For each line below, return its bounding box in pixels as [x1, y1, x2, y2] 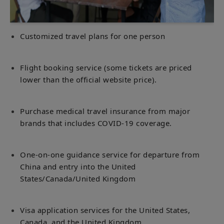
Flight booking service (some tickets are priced [20, 62, 192, 72]
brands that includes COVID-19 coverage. [20, 117, 172, 128]
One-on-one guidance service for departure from [20, 149, 199, 159]
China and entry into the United [20, 161, 136, 171]
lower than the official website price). [20, 74, 157, 84]
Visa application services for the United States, [20, 204, 190, 215]
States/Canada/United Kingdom [20, 173, 135, 183]
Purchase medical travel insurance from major [20, 105, 190, 116]
